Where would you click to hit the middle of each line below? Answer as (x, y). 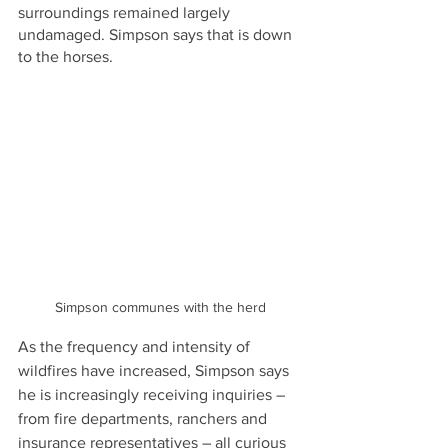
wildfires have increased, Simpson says (155, 370)
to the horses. (65, 56)
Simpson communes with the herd (160, 306)
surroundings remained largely (126, 12)
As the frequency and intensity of (136, 346)
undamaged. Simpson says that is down (157, 34)
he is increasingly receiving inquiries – (153, 394)
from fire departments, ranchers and (144, 418)
